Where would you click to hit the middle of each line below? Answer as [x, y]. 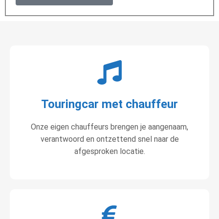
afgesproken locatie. [109, 152]
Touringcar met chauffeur [109, 104]
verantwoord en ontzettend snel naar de [109, 139]
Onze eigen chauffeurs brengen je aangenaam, [109, 127]
